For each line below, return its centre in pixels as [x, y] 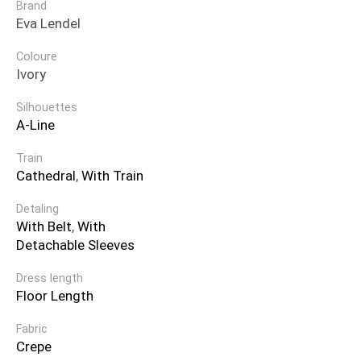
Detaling [37, 210]
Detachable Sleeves [75, 245]
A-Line [35, 125]
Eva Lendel [48, 24]
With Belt [44, 227]
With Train [112, 176]
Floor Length [55, 296]
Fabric [32, 330]
